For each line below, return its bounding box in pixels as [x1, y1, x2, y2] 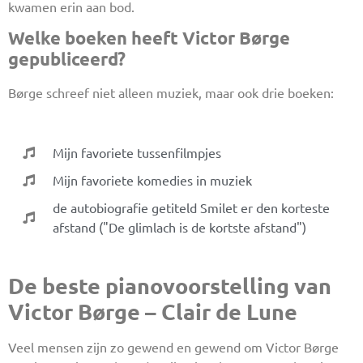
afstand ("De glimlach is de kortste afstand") [52, 219, 306, 236]
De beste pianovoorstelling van [8, 271, 331, 300]
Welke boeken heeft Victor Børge [8, 26, 290, 49]
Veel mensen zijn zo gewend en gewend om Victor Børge [8, 339, 339, 356]
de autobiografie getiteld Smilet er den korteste [52, 199, 330, 216]
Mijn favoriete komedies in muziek [52, 172, 252, 189]
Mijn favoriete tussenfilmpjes [52, 144, 221, 161]
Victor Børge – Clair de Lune [8, 297, 297, 326]
